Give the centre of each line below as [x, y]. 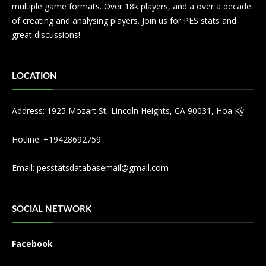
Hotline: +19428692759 [56, 140]
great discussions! [46, 35]
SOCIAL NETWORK [52, 210]
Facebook [32, 244]
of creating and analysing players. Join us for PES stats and [124, 21]
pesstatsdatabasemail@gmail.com [103, 168]
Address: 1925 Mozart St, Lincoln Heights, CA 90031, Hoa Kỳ [128, 111]
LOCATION [34, 77]
